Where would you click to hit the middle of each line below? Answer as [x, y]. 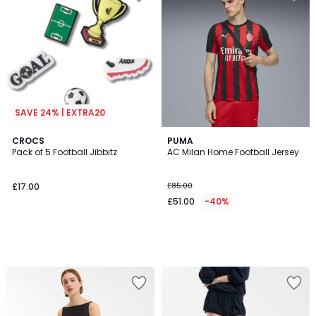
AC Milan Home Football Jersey [233, 152]
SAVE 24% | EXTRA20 [60, 113]
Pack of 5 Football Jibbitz [65, 152]
